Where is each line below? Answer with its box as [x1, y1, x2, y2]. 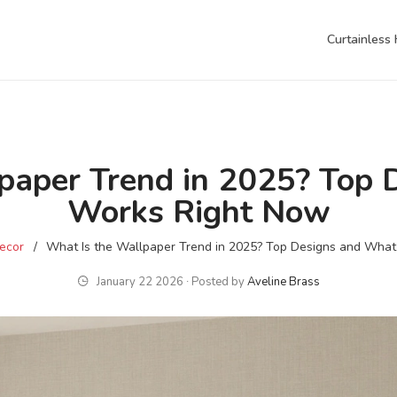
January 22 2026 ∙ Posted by [93, 274, 247, 290]
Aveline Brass [246, 274, 320, 290]
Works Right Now [66, 191, 331, 234]
